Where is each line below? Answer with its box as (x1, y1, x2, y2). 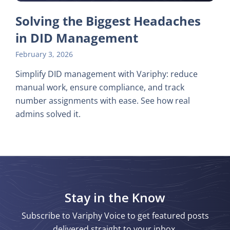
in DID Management (15, 29, 139, 46)
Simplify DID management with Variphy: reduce (15, 68, 198, 80)
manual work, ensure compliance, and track (15, 81, 184, 93)
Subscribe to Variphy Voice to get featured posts (21, 209, 209, 221)
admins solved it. (15, 108, 81, 120)
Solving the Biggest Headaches (15, 12, 201, 29)
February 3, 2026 (15, 49, 73, 59)
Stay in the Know (65, 188, 165, 206)
